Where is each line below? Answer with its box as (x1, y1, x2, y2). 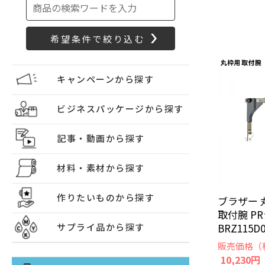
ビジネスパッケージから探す (57, 102, 184, 115)
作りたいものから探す (57, 191, 154, 203)
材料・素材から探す (57, 161, 145, 174)
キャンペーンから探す (57, 73, 154, 85)
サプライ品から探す (57, 221, 145, 233)
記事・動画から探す (57, 132, 145, 144)
